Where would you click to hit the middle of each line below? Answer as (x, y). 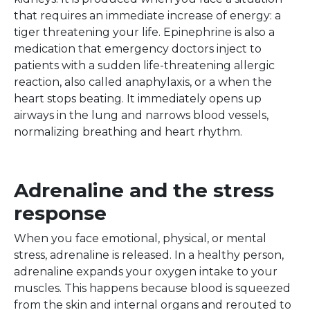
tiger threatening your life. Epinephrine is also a (144, 32)
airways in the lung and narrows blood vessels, (141, 115)
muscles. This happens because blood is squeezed (152, 288)
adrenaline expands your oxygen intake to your (146, 271)
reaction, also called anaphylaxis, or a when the (143, 82)
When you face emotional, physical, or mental (140, 238)
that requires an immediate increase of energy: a (147, 15)
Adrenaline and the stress (144, 190)
